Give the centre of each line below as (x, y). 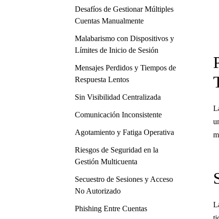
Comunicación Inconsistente (118, 115)
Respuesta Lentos (102, 79)
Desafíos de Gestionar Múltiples (124, 9)
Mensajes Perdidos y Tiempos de (125, 68)
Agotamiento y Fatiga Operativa (124, 132)
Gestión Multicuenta (106, 162)
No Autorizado (98, 191)
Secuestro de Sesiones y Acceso (124, 179)
